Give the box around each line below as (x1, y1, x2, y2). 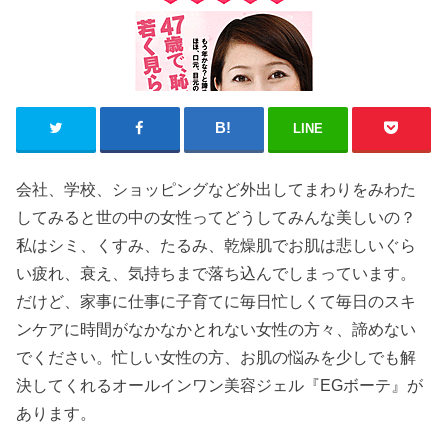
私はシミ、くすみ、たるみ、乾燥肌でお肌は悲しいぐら (16, 236, 417, 255)
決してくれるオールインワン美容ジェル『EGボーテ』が (16, 376, 424, 395)
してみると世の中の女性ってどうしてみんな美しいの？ (16, 208, 417, 227)
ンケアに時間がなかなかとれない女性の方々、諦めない (16, 320, 417, 339)
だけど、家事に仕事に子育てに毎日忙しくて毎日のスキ (16, 292, 417, 311)
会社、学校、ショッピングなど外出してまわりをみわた (16, 180, 417, 199)
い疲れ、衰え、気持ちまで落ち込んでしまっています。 (16, 264, 417, 283)
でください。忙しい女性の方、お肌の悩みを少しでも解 (16, 348, 417, 367)
